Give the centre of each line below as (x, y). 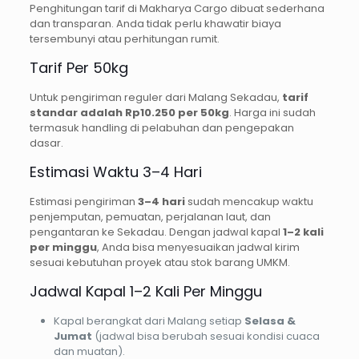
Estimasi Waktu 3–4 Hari (115, 172)
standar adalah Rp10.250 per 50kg (129, 113)
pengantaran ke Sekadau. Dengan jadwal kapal (156, 232)
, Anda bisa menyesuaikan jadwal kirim (198, 248)
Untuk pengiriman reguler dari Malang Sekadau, (155, 98)
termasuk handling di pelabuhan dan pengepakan (161, 128)
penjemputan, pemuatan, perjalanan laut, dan (150, 217)
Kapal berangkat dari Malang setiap (149, 321)
